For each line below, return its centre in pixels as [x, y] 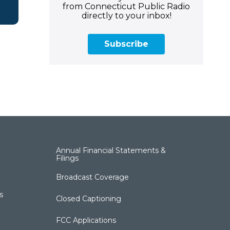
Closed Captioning [89, 198]
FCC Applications [86, 220]
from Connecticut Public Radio [126, 6]
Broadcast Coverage [93, 177]
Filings [68, 158]
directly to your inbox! [126, 15]
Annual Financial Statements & [111, 150]
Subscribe [126, 44]
